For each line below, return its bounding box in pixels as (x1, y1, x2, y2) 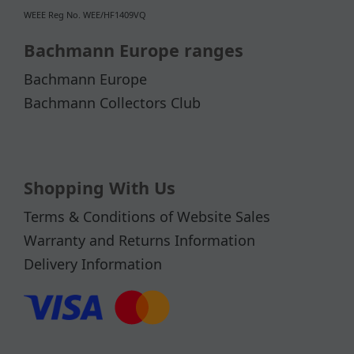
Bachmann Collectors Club (24, 92, 201, 112)
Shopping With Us (24, 175, 175, 199)
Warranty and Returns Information (24, 230, 255, 250)
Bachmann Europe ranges (24, 38, 243, 62)
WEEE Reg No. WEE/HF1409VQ (24, 8, 146, 21)
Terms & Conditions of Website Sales (24, 206, 270, 226)
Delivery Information (24, 254, 162, 273)
